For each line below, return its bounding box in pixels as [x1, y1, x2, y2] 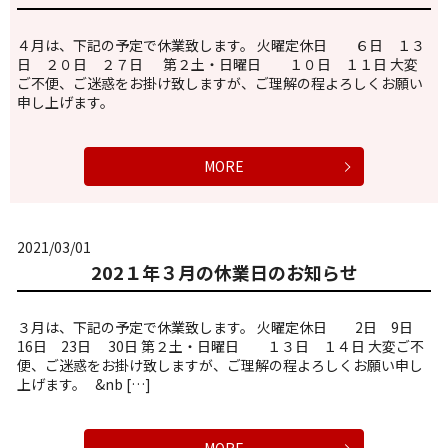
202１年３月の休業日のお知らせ [90, 258, 358, 285]
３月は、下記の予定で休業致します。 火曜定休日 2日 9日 [17, 317, 427, 338]
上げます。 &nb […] [17, 374, 151, 395]
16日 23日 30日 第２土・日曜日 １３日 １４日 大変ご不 [17, 336, 424, 357]
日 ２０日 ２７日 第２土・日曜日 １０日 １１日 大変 [17, 54, 418, 75]
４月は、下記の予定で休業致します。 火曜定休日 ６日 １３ [17, 35, 425, 56]
